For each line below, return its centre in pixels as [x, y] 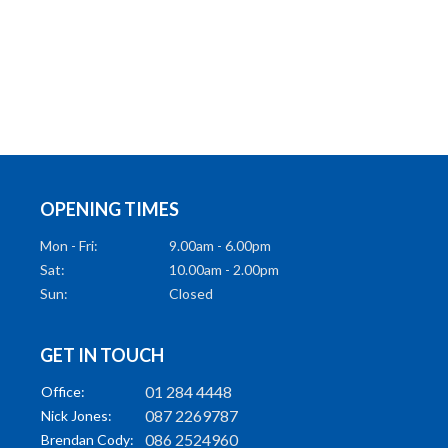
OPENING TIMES [109, 209]
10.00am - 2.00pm [224, 270]
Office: [63, 392]
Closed [191, 294]
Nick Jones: [76, 416]
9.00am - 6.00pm [220, 246]
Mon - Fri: [69, 246]
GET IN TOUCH [102, 355]
